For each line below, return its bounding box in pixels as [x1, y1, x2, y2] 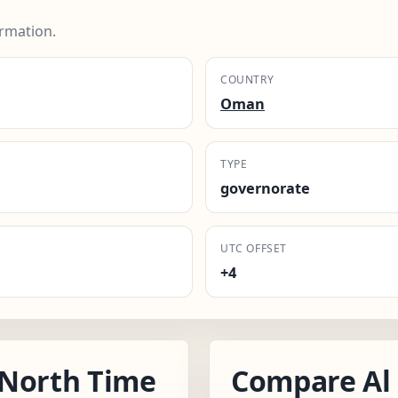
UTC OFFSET [220, 240, 287, 256]
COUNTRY [220, 71, 275, 87]
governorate [220, 178, 310, 198]
